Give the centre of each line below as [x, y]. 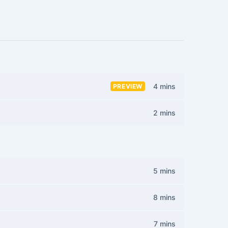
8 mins [164, 197]
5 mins [164, 171]
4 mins [164, 86]
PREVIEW [127, 86]
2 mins [164, 113]
